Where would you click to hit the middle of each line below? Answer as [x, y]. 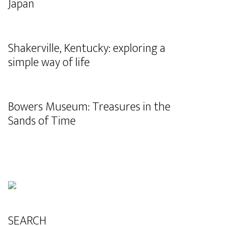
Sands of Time [42, 121]
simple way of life [49, 63]
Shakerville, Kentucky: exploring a [87, 48]
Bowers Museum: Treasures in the [89, 107]
